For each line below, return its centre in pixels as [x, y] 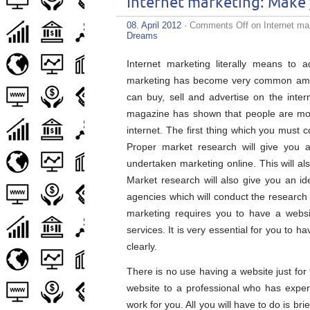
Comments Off [219, 25]
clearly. [142, 246]
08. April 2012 [154, 25]
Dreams [142, 36]
